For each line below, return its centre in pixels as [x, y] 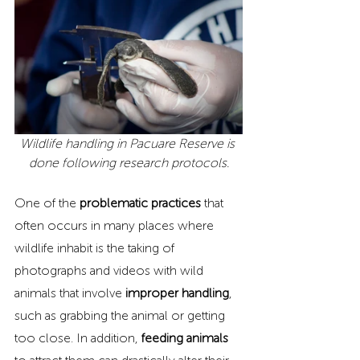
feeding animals [185, 338]
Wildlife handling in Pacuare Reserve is [129, 144]
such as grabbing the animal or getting [121, 316]
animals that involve [68, 293]
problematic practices [140, 203]
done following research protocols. [129, 163]
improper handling [176, 293]
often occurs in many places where [116, 226]
